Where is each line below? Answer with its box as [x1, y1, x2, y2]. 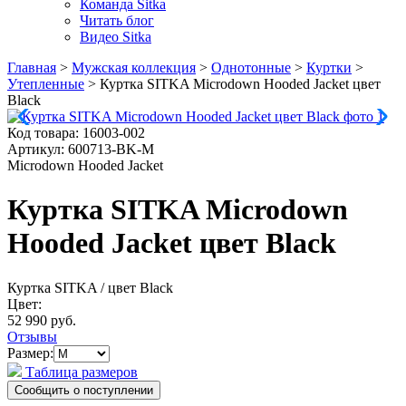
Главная [7, 60, 56, 75]
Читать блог [80, 13, 154, 28]
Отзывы [7, 328, 57, 344]
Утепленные [7, 76, 84, 92]
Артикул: [7, 141, 68, 157]
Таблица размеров [22, 363, 138, 380]
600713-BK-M [68, 141, 154, 157]
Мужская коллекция [72, 60, 196, 75]
